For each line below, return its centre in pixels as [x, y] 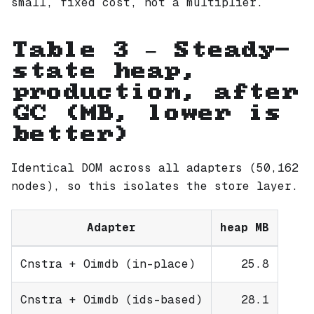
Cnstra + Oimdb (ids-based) [111, 299]
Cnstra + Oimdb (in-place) [108, 264]
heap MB [245, 227]
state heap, [104, 71]
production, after [154, 92]
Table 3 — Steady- [151, 50]
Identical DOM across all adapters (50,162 [155, 168]
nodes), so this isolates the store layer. [155, 186]
